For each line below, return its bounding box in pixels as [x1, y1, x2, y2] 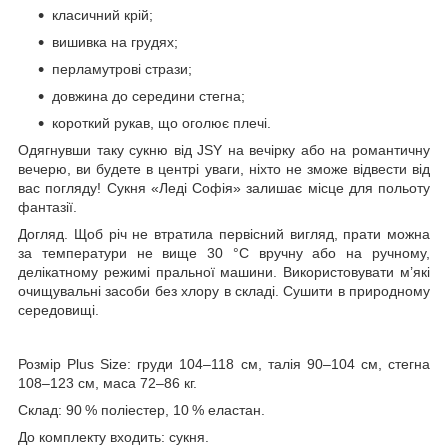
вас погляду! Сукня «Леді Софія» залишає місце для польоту [18, 179, 430, 196]
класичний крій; [52, 6, 153, 23]
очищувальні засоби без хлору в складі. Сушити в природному [18, 282, 430, 299]
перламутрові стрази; [52, 60, 192, 77]
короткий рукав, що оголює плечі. [52, 114, 271, 131]
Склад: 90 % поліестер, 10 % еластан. [18, 401, 265, 418]
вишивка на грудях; [52, 33, 178, 50]
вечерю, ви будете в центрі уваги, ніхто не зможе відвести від [18, 160, 430, 177]
